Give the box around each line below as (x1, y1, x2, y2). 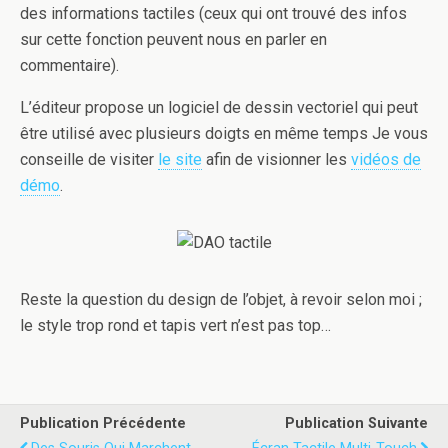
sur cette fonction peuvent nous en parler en (20, 30, 327, 49)
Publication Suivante (285, 415, 428, 432)
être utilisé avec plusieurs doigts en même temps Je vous (20, 124, 428, 143)
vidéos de (351, 150, 421, 169)
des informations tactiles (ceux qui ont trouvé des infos (20, 4, 407, 23)
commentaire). (20, 56, 119, 75)
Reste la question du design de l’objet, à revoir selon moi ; (20, 290, 422, 309)
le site (158, 150, 202, 169)
